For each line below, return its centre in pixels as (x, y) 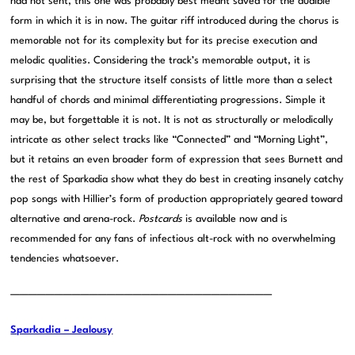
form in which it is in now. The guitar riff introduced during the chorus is (175, 21)
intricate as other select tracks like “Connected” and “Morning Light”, (170, 140)
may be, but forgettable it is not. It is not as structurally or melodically (172, 120)
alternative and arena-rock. (75, 219)
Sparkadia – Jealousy (62, 330)
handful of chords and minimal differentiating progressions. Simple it (168, 101)
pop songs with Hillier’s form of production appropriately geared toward (177, 200)
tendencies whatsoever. (65, 259)
